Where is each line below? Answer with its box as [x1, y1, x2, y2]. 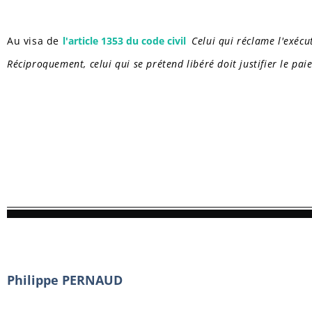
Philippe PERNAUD [7, 271, 123, 288]
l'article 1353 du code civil [62, 34, 189, 47]
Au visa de [7, 34, 63, 47]
